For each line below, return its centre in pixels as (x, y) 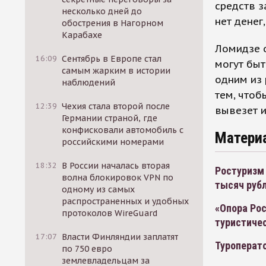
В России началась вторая (116, 166)
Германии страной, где (110, 118)
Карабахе (82, 35)
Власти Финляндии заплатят (120, 237)
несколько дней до (102, 11)
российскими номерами (113, 142)
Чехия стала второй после (116, 106)
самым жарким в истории (116, 71)
